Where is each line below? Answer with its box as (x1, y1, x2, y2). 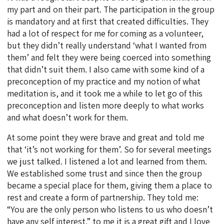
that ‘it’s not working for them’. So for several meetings (7, 143, 212, 155)
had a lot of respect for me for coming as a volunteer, (7, 27, 204, 39)
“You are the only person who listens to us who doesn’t (7, 203, 213, 215)
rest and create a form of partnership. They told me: (7, 191, 199, 203)
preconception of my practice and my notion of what (7, 75, 201, 87)
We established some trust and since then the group (7, 167, 202, 179)
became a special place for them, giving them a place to (7, 179, 212, 191)
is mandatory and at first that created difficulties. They (7, 15, 209, 27)
